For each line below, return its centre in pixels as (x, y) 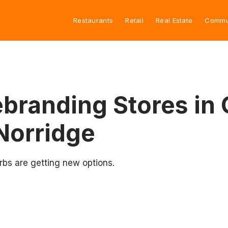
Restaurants (93, 20)
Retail (135, 20)
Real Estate (174, 20)
